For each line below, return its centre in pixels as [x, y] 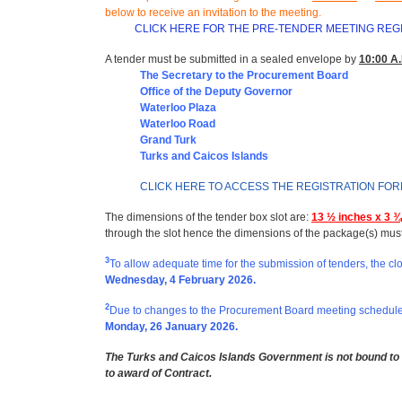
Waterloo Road [160, 123]
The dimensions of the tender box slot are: [207, 217]
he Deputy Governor [241, 91]
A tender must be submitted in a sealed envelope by [232, 59]
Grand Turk [151, 140]
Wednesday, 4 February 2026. [180, 280]
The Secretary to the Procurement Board [244, 75]
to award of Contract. [160, 373]
